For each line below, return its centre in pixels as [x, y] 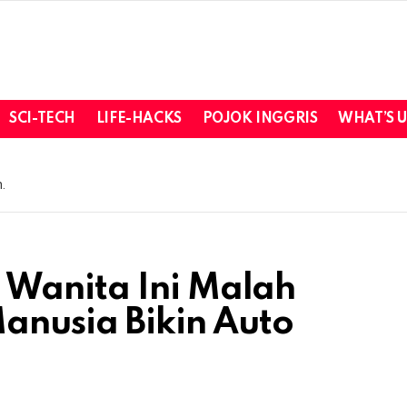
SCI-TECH [42, 119]
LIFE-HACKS [139, 119]
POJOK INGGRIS [260, 119]
